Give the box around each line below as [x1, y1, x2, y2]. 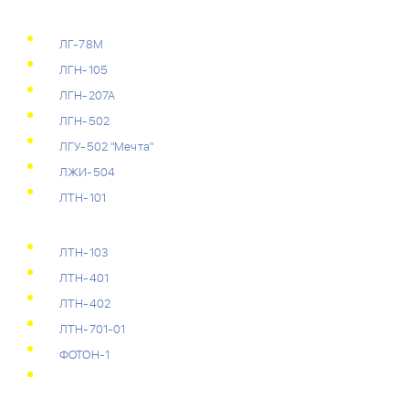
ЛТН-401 [59, 270, 109, 288]
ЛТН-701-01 [59, 321, 126, 339]
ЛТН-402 [59, 296, 110, 313]
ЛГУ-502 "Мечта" [59, 139, 153, 156]
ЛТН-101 [59, 190, 106, 207]
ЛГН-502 [59, 113, 110, 131]
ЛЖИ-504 [59, 164, 115, 182]
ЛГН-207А [59, 88, 116, 105]
